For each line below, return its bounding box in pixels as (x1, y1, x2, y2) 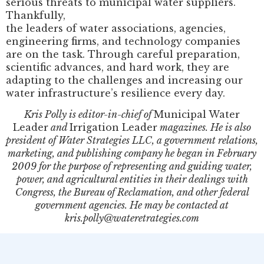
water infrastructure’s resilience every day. (6, 87, 225, 99)
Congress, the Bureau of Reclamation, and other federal (15, 186, 249, 199)
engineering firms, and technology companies (6, 35, 240, 47)
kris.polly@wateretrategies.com (65, 212, 199, 225)
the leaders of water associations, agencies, (6, 22, 226, 34)
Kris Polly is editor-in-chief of (24, 108, 154, 121)
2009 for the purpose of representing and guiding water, (12, 160, 252, 173)
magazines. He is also (157, 121, 251, 134)
